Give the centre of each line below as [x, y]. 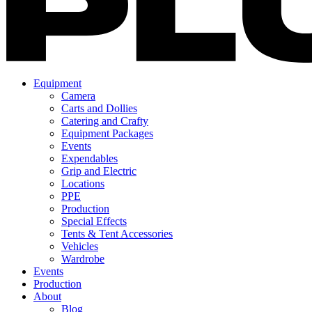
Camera [78, 96]
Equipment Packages [107, 134]
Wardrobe [83, 259]
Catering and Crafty [105, 121]
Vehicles [80, 247]
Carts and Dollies [99, 109]
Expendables [89, 159]
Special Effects [94, 221]
